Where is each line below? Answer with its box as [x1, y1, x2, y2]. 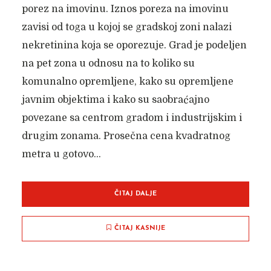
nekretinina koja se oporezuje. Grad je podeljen [21, 40, 247, 51]
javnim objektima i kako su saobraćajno [21, 94, 209, 105]
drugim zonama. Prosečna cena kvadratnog [21, 131, 230, 142]
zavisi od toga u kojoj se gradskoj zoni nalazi [21, 22, 232, 33]
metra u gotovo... [21, 149, 101, 160]
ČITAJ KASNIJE [114, 225, 165, 232]
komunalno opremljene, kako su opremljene [21, 76, 233, 87]
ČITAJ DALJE [114, 191, 157, 197]
